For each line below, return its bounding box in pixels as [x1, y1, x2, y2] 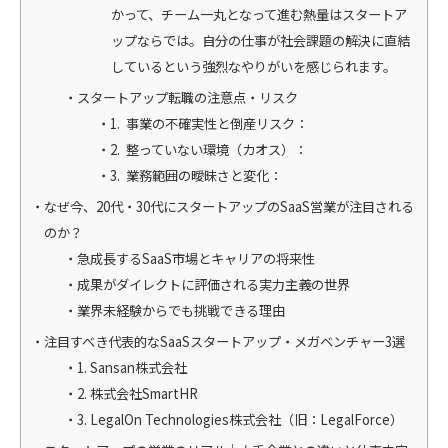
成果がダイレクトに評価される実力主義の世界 [77, 274, 351, 294]
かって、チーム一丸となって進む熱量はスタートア [110, 4, 407, 24]
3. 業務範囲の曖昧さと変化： [110, 165, 283, 185]
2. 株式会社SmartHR [77, 383, 199, 403]
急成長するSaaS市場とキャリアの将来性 [77, 248, 316, 268]
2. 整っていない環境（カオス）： [110, 139, 308, 159]
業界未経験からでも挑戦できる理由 [77, 300, 286, 320]
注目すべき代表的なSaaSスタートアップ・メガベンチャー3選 [44, 331, 405, 351]
